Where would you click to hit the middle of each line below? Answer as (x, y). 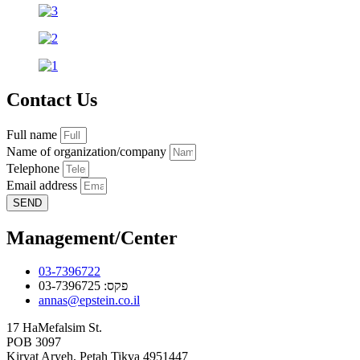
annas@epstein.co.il (89, 301)
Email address (43, 185)
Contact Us (52, 99)
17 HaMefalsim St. (54, 328)
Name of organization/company (88, 151)
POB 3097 (34, 342)
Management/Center (92, 237)
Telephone (35, 168)
